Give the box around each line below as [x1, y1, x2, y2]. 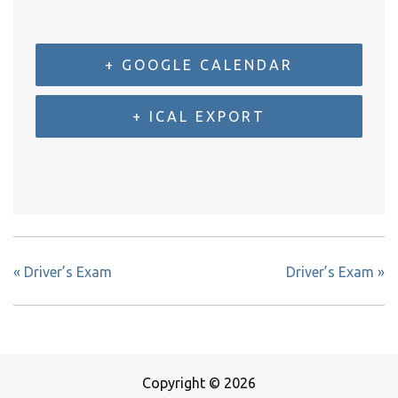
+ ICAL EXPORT [132, 107, 266, 124]
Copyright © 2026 [142, 374, 256, 391]
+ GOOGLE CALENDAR [105, 56, 293, 73]
